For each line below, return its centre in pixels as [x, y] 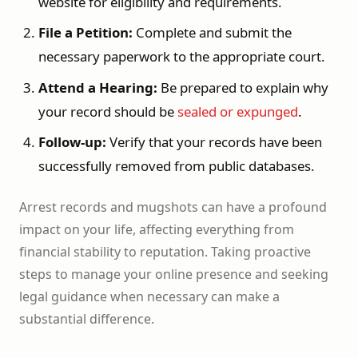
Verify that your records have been [214, 142]
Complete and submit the [212, 33]
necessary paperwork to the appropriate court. [181, 57]
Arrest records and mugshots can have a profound [173, 207]
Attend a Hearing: [97, 87]
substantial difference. [87, 318]
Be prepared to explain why [243, 87]
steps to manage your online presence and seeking [174, 274]
